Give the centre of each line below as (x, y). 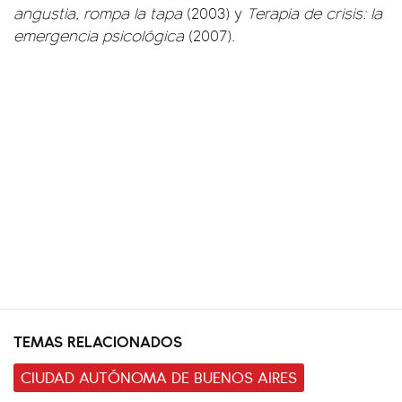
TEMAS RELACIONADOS (98, 341)
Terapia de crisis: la (315, 13)
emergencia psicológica (101, 35)
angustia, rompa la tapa (100, 13)
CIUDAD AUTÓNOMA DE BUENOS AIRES (159, 376)
